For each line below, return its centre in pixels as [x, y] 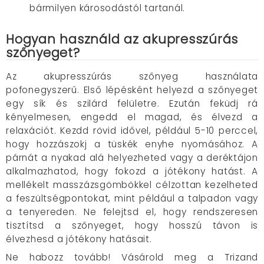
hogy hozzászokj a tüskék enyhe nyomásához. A [132, 144]
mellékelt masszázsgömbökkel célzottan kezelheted [132, 185]
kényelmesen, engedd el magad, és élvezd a [132, 117]
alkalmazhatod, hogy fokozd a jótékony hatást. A [132, 171]
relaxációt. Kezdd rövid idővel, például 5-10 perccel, [132, 131]
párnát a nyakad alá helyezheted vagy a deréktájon [132, 158]
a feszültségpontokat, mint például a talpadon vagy [132, 198]
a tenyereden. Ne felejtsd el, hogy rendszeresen [132, 212]
